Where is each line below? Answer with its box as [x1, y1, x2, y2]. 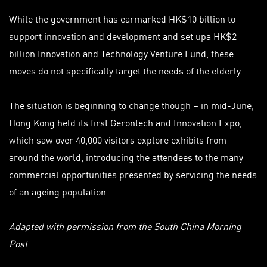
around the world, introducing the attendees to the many [9, 149, 243, 164]
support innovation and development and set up [9, 28, 206, 43]
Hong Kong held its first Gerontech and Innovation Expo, [9, 114, 242, 129]
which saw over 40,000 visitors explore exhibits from [9, 132, 226, 147]
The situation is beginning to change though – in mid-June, [9, 97, 254, 112]
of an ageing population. [9, 184, 108, 198]
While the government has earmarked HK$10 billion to [9, 11, 235, 26]
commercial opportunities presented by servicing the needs [9, 166, 257, 181]
